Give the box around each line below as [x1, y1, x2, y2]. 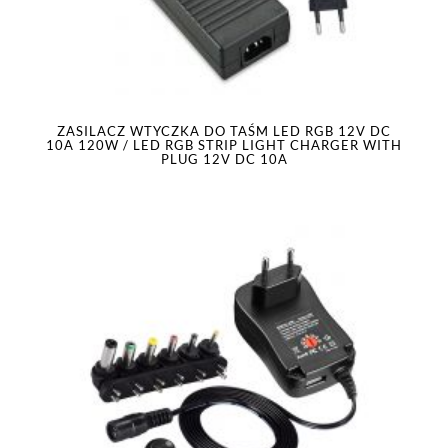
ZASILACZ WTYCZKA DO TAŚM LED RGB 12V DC [57, 123, 391, 139]
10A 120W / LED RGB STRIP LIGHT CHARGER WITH [46, 137, 402, 153]
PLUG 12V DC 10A [160, 151, 288, 167]
